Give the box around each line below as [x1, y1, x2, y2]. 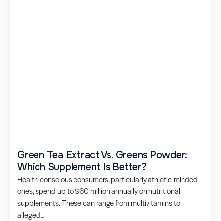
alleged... [17, 209, 45, 220]
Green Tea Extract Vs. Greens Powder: [17, 149, 187, 162]
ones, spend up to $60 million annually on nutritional [17, 185, 180, 196]
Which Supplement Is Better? [17, 161, 147, 174]
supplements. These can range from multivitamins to [17, 197, 180, 208]
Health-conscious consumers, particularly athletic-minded [17, 174, 198, 184]
